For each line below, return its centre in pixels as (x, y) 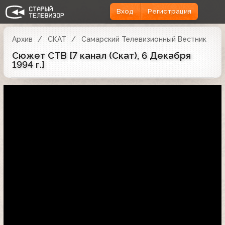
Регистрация (169, 12)
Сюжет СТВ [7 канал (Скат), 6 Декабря (101, 55)
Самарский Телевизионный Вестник (144, 39)
